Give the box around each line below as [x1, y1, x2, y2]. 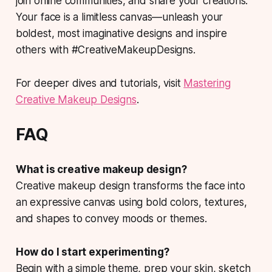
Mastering [183, 76, 231, 89]
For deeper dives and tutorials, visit [15, 76, 184, 89]
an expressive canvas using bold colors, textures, [15, 195, 247, 208]
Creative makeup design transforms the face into [15, 179, 245, 192]
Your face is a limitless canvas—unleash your [15, 10, 223, 23]
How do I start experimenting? [15, 245, 169, 258]
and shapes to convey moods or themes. [15, 212, 207, 225]
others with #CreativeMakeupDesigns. [15, 43, 195, 56]
